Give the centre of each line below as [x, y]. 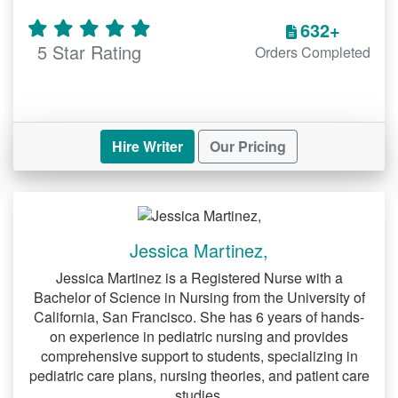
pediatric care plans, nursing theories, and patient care [199, 375]
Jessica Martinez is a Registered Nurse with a [199, 277]
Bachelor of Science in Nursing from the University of [199, 297]
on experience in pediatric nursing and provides [199, 336]
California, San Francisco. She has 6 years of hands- [199, 316]
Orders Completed [313, 52]
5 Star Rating [89, 52]
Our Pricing [248, 146]
